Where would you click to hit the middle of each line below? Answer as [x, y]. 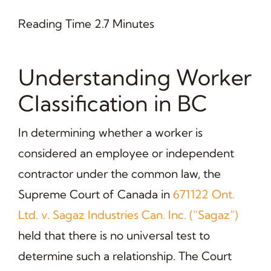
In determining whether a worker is [110, 132]
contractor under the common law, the [119, 173]
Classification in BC [113, 103]
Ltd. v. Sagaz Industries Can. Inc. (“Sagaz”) [128, 214]
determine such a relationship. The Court [125, 256]
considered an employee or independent [126, 153]
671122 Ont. [204, 194]
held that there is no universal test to [114, 235]
